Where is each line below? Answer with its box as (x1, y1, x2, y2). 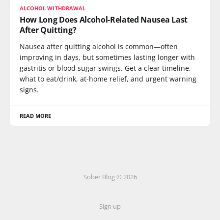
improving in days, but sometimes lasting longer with (20, 52, 195, 62)
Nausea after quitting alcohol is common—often (20, 41, 178, 51)
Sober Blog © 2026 (83, 172, 137, 181)
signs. (20, 84, 39, 94)
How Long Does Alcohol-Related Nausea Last (20, 14, 188, 25)
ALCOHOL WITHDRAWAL (20, 4, 85, 12)
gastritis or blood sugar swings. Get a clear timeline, (20, 63, 191, 73)
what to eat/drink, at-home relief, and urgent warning (20, 74, 196, 83)
